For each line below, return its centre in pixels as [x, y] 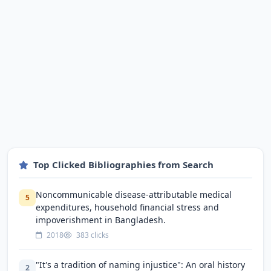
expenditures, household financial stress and [127, 207]
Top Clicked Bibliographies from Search [123, 164]
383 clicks [92, 235]
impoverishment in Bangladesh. [101, 220]
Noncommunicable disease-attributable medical [134, 194]
